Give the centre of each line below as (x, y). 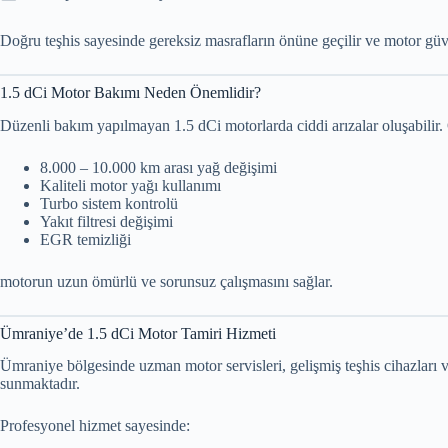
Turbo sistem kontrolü (109, 203)
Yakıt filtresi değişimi (106, 221)
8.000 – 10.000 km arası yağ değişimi (158, 167)
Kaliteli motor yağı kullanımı (130, 185)
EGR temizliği (85, 239)
